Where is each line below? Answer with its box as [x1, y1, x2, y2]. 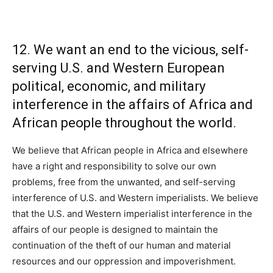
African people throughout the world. [12, 115, 236, 131]
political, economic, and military [12, 79, 205, 94]
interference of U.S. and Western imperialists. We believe [12, 192, 258, 204]
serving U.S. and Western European [12, 60, 225, 76]
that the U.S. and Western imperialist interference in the [12, 208, 252, 220]
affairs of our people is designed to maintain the [12, 224, 218, 236]
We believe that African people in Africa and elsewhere [12, 144, 248, 157]
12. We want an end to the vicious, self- [12, 42, 249, 58]
